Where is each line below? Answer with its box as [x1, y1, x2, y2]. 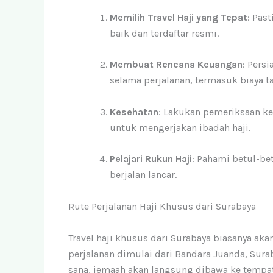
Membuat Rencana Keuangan [110, 58, 243, 71]
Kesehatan [110, 105, 158, 118]
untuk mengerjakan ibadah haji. [110, 121, 250, 133]
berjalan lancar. [110, 169, 177, 181]
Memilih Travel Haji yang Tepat [110, 11, 247, 23]
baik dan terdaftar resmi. [110, 27, 219, 39]
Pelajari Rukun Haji [110, 153, 192, 165]
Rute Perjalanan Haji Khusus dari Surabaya [68, 200, 256, 212]
